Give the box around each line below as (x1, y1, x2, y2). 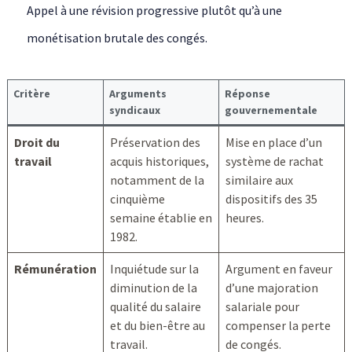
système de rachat (225, 153, 324, 170)
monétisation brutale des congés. (26, 30, 207, 46)
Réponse (224, 86, 270, 101)
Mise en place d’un (225, 134, 322, 151)
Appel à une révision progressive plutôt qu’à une (26, 2, 282, 19)
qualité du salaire (109, 299, 201, 315)
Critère (13, 86, 50, 101)
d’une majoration (225, 280, 318, 296)
